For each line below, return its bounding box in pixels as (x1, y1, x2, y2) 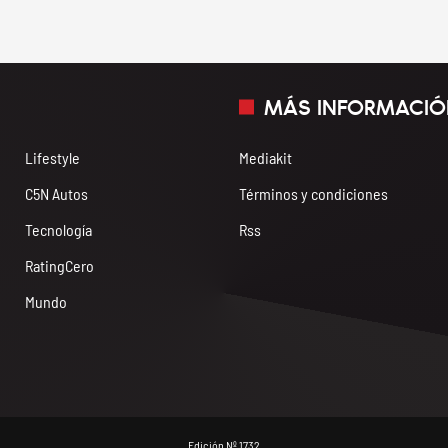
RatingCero (25, 256, 94, 276)
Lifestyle (25, 148, 80, 168)
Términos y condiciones (239, 184, 388, 204)
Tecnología (25, 220, 92, 240)
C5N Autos (25, 184, 88, 204)
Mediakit (239, 148, 292, 168)
